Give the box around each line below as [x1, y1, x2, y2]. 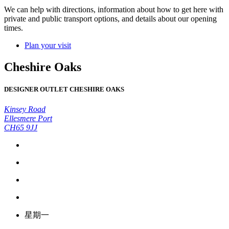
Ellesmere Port [4, 113, 52, 123]
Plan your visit [25, 40, 71, 50]
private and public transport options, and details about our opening [4, 14, 217, 23]
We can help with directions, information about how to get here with [4, 5, 223, 14]
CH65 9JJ [4, 123, 37, 132]
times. [4, 23, 23, 32]
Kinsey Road [4, 104, 45, 113]
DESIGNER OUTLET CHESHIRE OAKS [4, 85, 124, 93]
